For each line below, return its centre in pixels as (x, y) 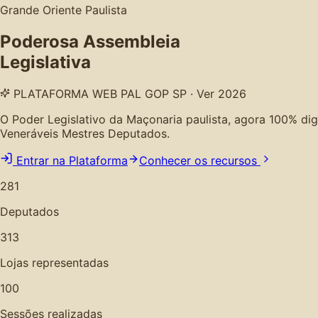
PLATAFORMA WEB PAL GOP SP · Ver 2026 (128, 93)
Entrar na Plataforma (72, 160)
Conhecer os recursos (200, 160)
